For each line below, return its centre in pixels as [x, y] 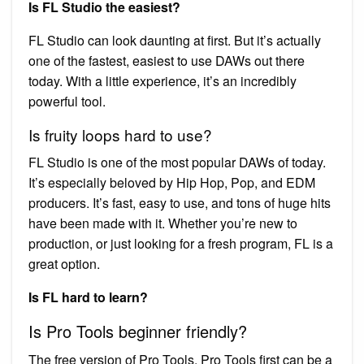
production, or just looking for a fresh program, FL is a [181, 243]
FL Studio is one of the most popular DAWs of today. [177, 162]
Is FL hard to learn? [88, 297]
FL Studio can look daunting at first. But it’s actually [175, 40]
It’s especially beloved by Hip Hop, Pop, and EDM [172, 182]
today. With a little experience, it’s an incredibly [162, 80]
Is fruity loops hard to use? [120, 134]
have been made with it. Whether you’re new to [163, 223]
